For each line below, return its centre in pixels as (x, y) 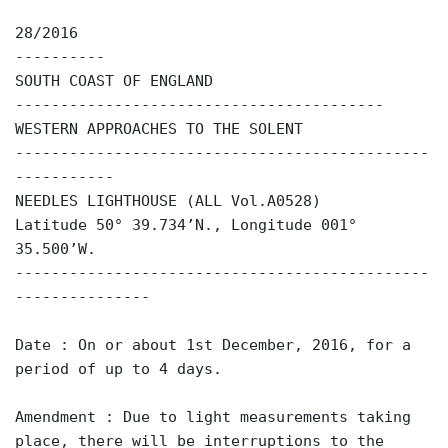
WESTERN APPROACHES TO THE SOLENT (159, 128)
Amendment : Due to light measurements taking (213, 416)
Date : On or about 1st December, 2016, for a (213, 344)
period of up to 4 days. (118, 368)
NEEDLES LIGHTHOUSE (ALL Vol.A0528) (168, 200)
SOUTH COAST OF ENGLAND (114, 80)
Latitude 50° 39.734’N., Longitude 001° (186, 224)
